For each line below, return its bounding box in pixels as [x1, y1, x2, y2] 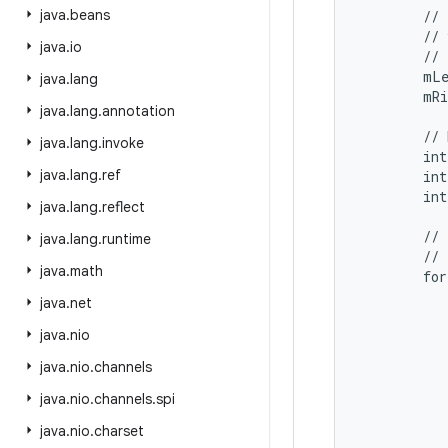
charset [94, 422, 144, 440]
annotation [102, 102, 175, 120]
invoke [102, 134, 144, 152]
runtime [102, 230, 151, 248]
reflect [102, 198, 145, 216]
